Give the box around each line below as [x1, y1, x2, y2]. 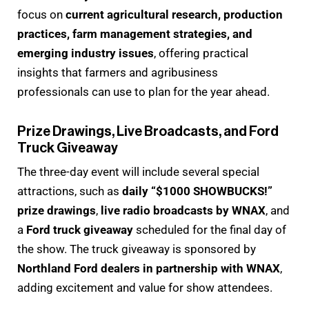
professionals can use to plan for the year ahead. [17, 84, 270, 99]
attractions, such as [17, 183, 122, 198]
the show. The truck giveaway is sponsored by [17, 241, 256, 256]
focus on [17, 7, 66, 21]
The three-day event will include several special [17, 164, 259, 179]
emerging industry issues [17, 46, 154, 60]
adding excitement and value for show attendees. [17, 280, 272, 295]
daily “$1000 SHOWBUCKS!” [122, 183, 272, 198]
